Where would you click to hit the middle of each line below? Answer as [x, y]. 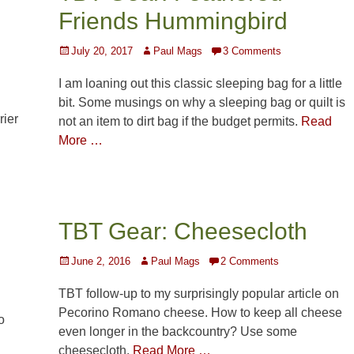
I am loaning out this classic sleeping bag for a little [200, 84]
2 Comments [250, 262]
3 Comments [252, 51]
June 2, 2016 [101, 262]
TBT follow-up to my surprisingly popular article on [199, 294]
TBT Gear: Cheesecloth [183, 232]
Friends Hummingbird [173, 21]
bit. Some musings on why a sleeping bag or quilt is [202, 103]
